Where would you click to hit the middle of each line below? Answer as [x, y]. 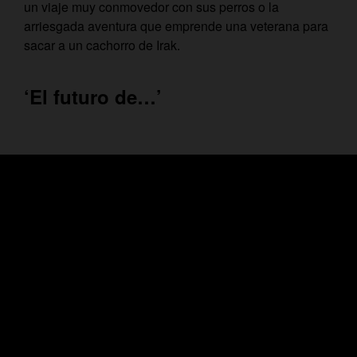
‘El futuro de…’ [93, 97]
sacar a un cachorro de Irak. [102, 45]
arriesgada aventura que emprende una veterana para [176, 26]
